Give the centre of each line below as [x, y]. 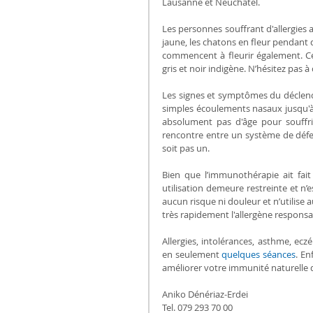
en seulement [192, 254]
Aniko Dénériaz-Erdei [205, 294]
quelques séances [259, 254]
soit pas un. [186, 148]
